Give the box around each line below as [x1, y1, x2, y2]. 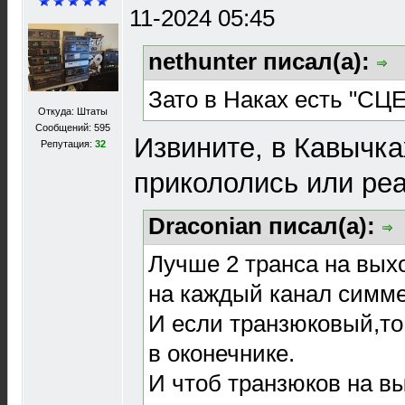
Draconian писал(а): [148, 212, 381, 240]
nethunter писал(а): [148, 48, 376, 75]
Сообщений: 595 [35, 122, 110, 133]
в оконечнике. [148, 339, 295, 367]
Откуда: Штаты [38, 106, 108, 117]
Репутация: [40, 138, 95, 149]
